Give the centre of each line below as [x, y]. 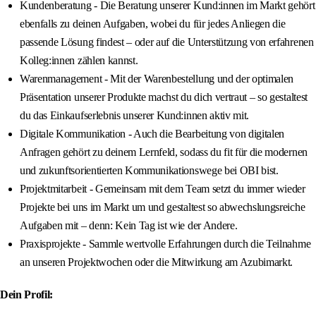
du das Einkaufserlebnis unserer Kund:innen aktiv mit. [135, 116]
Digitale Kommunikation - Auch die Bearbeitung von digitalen [152, 134]
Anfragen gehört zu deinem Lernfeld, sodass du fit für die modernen [164, 152]
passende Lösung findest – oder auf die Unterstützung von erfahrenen [167, 42]
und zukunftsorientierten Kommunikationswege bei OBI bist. [149, 171]
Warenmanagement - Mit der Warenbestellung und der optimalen [157, 79]
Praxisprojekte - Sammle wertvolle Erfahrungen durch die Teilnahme [165, 244]
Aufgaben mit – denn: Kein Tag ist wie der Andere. [129, 226]
